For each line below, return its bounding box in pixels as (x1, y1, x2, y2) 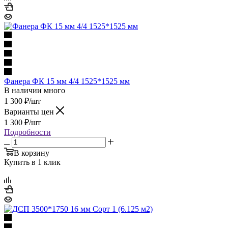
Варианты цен (4, 107, 56, 116)
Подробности (4, 127, 51, 136)
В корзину (14, 148, 49, 157)
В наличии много (4, 85, 65, 95)
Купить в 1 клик (4, 157, 61, 166)
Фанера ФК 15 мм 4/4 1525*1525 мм (4, 76, 130, 85)
